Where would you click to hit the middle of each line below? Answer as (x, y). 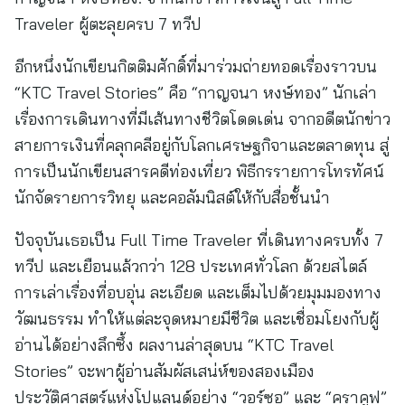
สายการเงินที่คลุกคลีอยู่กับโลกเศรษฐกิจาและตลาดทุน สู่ (202, 145)
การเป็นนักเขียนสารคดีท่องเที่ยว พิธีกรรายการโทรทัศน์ (199, 171)
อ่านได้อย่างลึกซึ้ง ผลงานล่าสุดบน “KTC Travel (174, 345)
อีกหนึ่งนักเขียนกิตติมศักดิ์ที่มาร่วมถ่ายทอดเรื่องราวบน (196, 66)
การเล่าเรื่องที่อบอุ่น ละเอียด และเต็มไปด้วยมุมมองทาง (198, 292)
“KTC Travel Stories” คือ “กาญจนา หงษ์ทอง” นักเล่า (196, 93)
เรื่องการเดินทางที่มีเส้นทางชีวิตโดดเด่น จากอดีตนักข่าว (202, 119)
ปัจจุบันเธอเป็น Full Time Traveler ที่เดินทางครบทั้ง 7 (199, 240)
